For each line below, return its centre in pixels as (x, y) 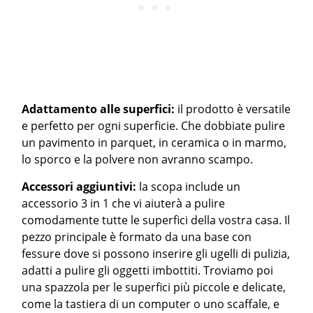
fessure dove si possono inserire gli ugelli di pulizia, (156, 254)
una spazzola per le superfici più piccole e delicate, (154, 287)
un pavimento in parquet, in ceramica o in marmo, (154, 143)
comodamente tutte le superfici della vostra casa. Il (156, 220)
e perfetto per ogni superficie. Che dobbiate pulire (154, 126)
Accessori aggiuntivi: (81, 187)
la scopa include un (190, 187)
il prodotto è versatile (234, 109)
